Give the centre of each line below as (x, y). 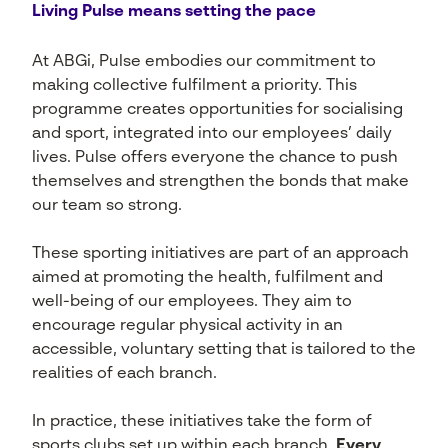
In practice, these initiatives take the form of (202, 422)
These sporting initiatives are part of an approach (220, 254)
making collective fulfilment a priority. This (194, 86)
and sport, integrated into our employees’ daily (212, 134)
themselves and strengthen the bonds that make (220, 182)
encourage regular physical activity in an (187, 326)
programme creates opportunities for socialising (217, 110)
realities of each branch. (124, 374)
